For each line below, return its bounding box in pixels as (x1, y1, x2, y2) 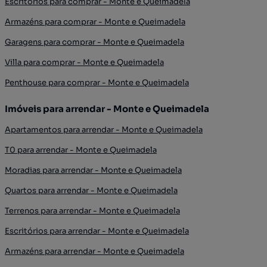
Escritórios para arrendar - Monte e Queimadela (5, 226, 189, 236)
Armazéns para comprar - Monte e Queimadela (5, 17, 185, 27)
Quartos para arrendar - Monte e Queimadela (5, 185, 178, 195)
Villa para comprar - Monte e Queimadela (5, 57, 164, 67)
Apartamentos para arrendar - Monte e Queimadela (5, 125, 203, 135)
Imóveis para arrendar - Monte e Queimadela (5, 103, 209, 114)
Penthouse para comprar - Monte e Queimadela (5, 77, 189, 88)
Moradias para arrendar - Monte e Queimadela (5, 165, 182, 175)
